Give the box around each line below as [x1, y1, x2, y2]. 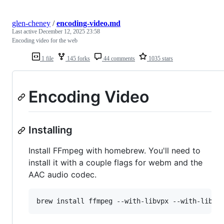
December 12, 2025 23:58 [38, 27, 100, 35]
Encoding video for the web [12, 36, 77, 44]
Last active [12, 27, 38, 35]
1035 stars [147, 54, 173, 62]
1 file [40, 54, 53, 62]
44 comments [102, 54, 135, 62]
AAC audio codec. [28, 169, 96, 180]
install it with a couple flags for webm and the [28, 157, 202, 168]
